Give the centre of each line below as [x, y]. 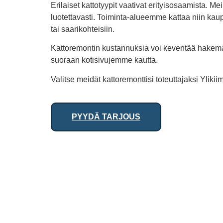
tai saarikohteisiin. [83, 29]
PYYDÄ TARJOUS [106, 116]
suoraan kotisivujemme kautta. [104, 60]
